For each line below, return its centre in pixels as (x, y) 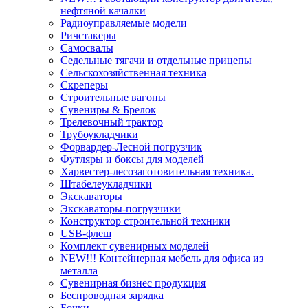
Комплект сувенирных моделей (135, 245)
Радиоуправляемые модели (124, 23)
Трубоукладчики (99, 134)
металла (79, 270)
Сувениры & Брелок (108, 109)
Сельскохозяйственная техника (133, 72)
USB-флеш (86, 233)
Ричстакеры (88, 35)
